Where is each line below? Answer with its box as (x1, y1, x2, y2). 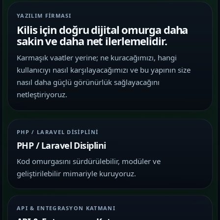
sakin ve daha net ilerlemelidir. (17, 33, 167, 48)
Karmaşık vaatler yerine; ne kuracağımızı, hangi (17, 53, 177, 62)
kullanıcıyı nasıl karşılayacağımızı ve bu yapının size (17, 65, 191, 75)
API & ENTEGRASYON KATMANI (17, 204, 115, 212)
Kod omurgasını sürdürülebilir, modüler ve (17, 156, 161, 166)
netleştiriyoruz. (17, 89, 67, 99)
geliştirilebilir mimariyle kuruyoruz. (17, 168, 136, 178)
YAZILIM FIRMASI (17, 12, 72, 19)
